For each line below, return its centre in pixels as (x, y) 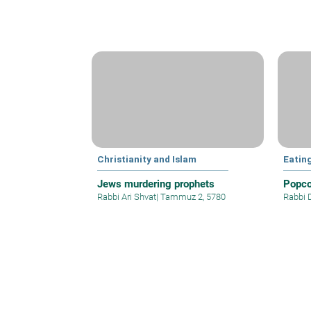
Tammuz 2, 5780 (192, 196)
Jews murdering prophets (156, 184)
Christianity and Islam (147, 159)
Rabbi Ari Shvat (127, 196)
